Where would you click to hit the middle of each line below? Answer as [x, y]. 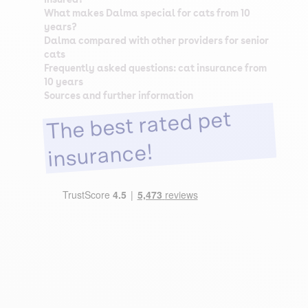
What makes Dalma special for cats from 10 [147, 13]
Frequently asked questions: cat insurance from [155, 68]
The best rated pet [139, 126]
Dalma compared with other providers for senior [156, 41]
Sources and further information [119, 96]
